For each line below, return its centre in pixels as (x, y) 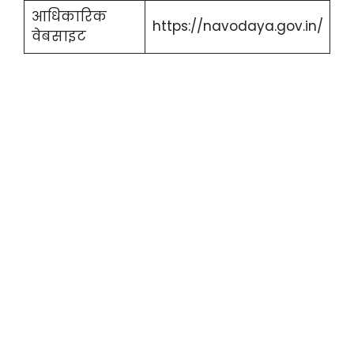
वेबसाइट (58, 36)
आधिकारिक (69, 16)
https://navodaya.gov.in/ (237, 26)
